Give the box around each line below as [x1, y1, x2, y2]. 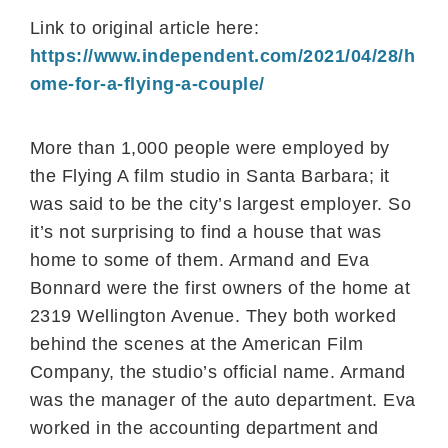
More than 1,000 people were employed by [30, 137, 390, 158]
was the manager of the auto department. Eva [30, 389, 416, 410]
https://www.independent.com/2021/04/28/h [30, 45, 416, 66]
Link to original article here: [30, 17, 260, 38]
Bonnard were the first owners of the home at [30, 277, 411, 298]
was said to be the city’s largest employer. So [30, 193, 412, 214]
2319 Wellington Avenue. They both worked [30, 305, 397, 326]
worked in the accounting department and [30, 417, 379, 438]
